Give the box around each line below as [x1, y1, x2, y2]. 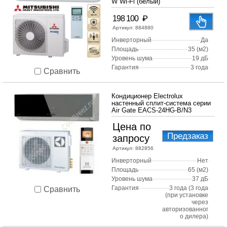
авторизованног [162, 206, 208, 213]
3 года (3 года [169, 184, 208, 192]
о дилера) [180, 213, 208, 220]
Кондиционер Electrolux [111, 92, 183, 100]
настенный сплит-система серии [111, 99, 211, 107]
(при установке [165, 192, 208, 199]
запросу [112, 133, 149, 144]
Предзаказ [167, 131, 208, 141]
